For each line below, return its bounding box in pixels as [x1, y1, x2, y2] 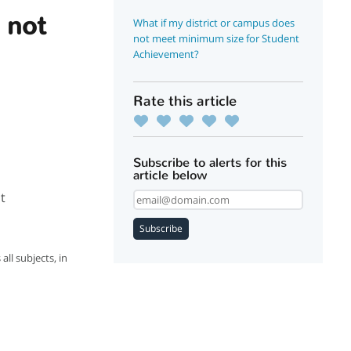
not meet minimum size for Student [133, 31, 300, 45]
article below [133, 167, 208, 183]
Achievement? [133, 47, 200, 61]
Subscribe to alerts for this [133, 154, 288, 171]
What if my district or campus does [133, 16, 295, 30]
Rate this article [133, 92, 237, 110]
